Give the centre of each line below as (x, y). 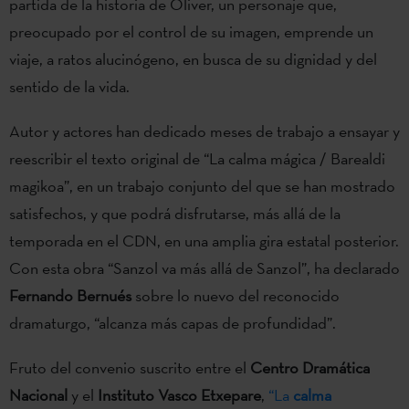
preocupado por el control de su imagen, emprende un (191, 31)
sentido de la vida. (69, 86)
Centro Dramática (310, 368)
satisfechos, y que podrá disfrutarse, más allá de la (175, 214)
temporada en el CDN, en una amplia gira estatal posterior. (204, 241)
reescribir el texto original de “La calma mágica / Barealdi (197, 159)
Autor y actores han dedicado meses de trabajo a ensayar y (204, 131)
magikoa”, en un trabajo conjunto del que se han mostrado (202, 186)
